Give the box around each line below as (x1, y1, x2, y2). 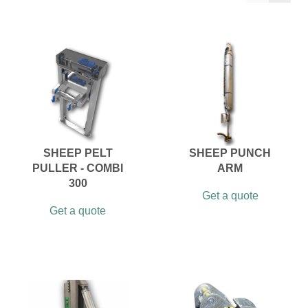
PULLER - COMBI (32, 162, 124, 174)
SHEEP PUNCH (189, 147, 272, 159)
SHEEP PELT (43, 147, 113, 159)
